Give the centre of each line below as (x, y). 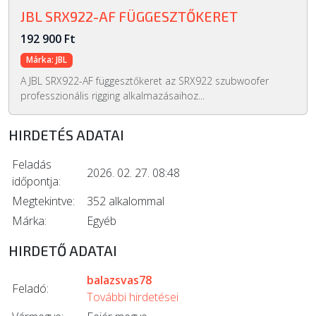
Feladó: (30, 288)
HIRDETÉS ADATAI (66, 134)
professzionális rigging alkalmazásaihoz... (113, 95)
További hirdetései (133, 297)
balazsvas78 (119, 280)
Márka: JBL (46, 60)
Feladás (32, 164)
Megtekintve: (43, 201)
